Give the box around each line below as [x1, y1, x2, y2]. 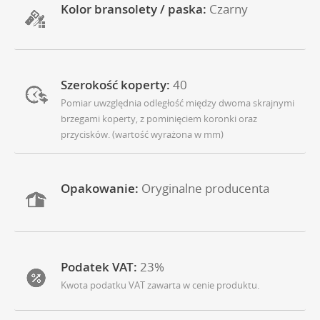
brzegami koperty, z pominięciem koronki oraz [61, 111, 257, 125]
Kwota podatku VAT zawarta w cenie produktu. [61, 278, 259, 291]
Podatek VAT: [61, 258, 137, 275]
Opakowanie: [61, 179, 139, 196]
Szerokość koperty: [61, 76, 170, 93]
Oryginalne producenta [141, 179, 269, 196]
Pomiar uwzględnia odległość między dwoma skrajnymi [61, 96, 294, 109]
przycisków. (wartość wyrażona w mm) [61, 127, 224, 141]
